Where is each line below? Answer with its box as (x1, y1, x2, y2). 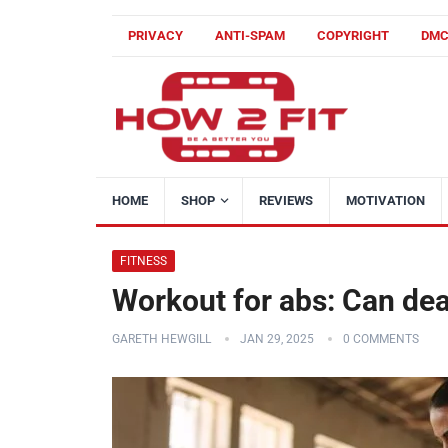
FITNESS (120, 254, 167, 268)
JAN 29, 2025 (240, 332, 314, 346)
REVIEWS (259, 193, 313, 208)
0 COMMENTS (343, 332, 419, 346)
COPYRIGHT (317, 28, 389, 43)
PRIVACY (128, 28, 183, 43)
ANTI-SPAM (215, 28, 285, 43)
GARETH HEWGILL (112, 332, 211, 346)
